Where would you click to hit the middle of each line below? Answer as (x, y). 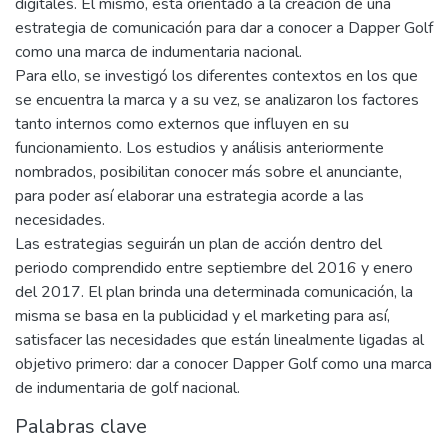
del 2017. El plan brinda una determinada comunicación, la (214, 291)
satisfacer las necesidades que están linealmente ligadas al (219, 339)
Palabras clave (81, 426)
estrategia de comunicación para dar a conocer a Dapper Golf (224, 27)
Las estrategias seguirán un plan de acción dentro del (198, 243)
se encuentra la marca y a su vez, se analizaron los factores (217, 99)
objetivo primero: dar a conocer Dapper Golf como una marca (223, 363)
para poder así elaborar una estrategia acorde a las (189, 195)
